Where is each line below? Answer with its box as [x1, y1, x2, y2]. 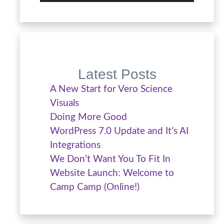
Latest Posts [77, 66, 156, 82]
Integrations [50, 140, 100, 150]
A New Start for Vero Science [50, 84, 172, 94]
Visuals [50, 98, 79, 108]
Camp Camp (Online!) [50, 182, 139, 192]
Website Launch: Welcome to [50, 168, 174, 178]
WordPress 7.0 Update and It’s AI [50, 126, 188, 136]
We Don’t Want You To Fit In [50, 154, 170, 164]
